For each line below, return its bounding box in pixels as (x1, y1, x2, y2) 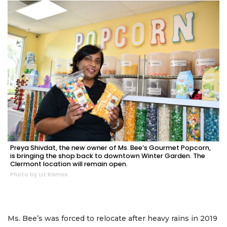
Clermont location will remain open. (10, 160, 128, 169)
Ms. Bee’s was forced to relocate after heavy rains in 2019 (8, 213, 217, 223)
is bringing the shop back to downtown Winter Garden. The (10, 152, 205, 161)
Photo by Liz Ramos (10, 170, 68, 179)
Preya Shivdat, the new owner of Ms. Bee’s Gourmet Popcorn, (10, 143, 211, 153)
